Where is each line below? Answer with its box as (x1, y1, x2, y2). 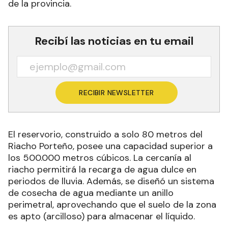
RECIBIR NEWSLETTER (79, 88, 154, 98)
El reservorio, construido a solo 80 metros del (8, 128, 203, 141)
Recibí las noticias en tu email (35, 34, 193, 49)
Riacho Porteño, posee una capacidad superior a (8, 140, 213, 153)
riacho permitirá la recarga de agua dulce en (8, 163, 196, 176)
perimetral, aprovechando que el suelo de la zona (8, 198, 216, 211)
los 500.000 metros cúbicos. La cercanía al (8, 152, 191, 164)
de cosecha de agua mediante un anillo (8, 187, 174, 199)
